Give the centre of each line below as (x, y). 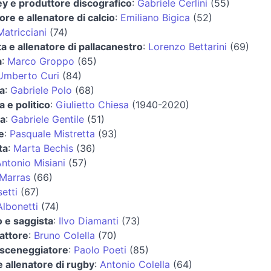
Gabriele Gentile (47, 119)
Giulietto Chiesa (92, 104)
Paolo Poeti (100, 250)
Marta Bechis (43, 148)
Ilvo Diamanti (89, 220)
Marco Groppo (41, 61)
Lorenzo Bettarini (188, 46)
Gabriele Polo (41, 90)
